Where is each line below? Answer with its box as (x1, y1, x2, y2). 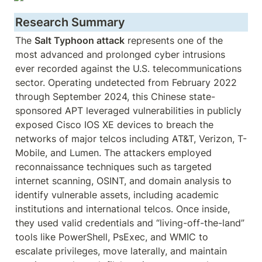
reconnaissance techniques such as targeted (15, 161, 212, 173)
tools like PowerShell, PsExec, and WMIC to (15, 231, 208, 243)
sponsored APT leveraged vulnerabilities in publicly (15, 105, 242, 116)
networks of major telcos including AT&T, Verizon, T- (15, 133, 247, 144)
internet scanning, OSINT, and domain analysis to (15, 175, 232, 187)
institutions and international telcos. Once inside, (15, 203, 230, 215)
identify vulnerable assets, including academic (15, 189, 219, 201)
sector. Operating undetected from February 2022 (15, 77, 237, 88)
